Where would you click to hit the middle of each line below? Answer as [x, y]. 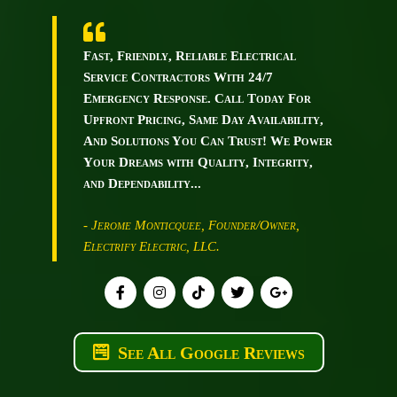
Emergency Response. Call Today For [197, 99]
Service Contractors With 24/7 [178, 78]
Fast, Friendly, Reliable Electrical [189, 56]
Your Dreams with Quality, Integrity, [198, 163]
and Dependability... [142, 184]
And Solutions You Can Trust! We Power [207, 141]
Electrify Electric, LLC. [151, 247]
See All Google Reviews [211, 353]
